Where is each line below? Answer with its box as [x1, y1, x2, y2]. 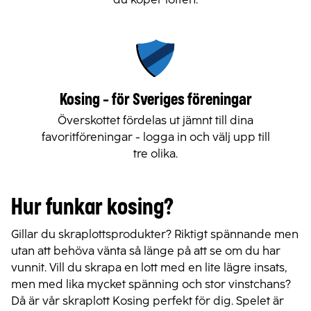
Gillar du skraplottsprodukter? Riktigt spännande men [11, 227, 299, 241]
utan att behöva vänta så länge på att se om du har [11, 244, 280, 258]
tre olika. [133, 146, 178, 160]
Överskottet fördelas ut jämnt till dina [58, 113, 253, 127]
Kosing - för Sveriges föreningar [59, 92, 252, 108]
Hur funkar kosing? [11, 197, 174, 218]
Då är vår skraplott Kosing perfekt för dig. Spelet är [11, 294, 284, 308]
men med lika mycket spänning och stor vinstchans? [11, 277, 291, 291]
